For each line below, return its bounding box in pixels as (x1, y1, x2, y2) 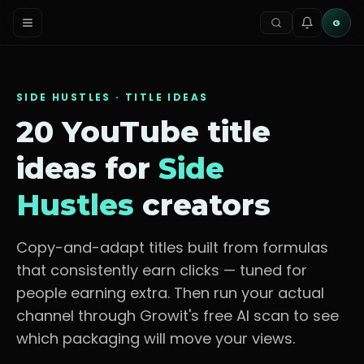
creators (134, 187, 271, 223)
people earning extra (16, 283, 167, 303)
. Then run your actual (167, 283, 324, 303)
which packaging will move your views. (16, 328, 295, 349)
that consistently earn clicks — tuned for (16, 260, 307, 280)
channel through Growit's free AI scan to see (16, 305, 339, 326)
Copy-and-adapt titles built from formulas (16, 237, 328, 258)
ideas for (16, 150, 158, 186)
